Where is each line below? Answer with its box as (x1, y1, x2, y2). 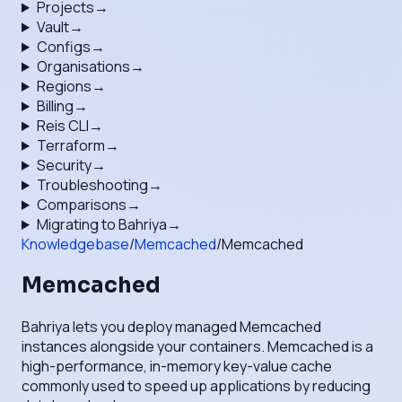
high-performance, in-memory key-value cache (22, 355, 332, 376)
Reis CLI (36, 116, 89, 135)
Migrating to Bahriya (36, 214, 167, 234)
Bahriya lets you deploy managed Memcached (22, 316, 321, 336)
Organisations (36, 57, 130, 76)
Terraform (36, 135, 105, 155)
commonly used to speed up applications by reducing (22, 375, 371, 396)
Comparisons (36, 195, 127, 214)
